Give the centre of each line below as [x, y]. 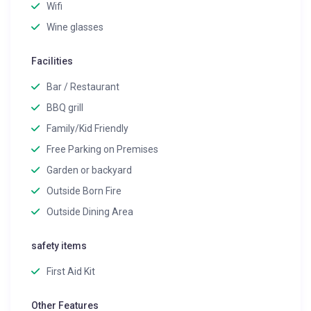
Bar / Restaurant [83, 87]
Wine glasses [75, 27]
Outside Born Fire [84, 191]
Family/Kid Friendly [88, 129]
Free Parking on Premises [103, 150]
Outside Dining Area [90, 212]
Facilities [52, 61]
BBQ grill [65, 108]
